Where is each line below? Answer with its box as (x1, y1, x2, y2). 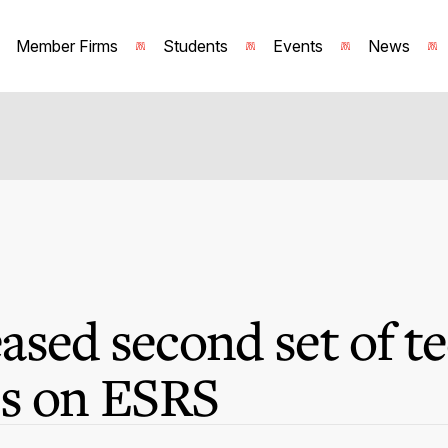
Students (163, 36, 228, 56)
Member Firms (16, 36, 118, 56)
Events (273, 36, 323, 56)
